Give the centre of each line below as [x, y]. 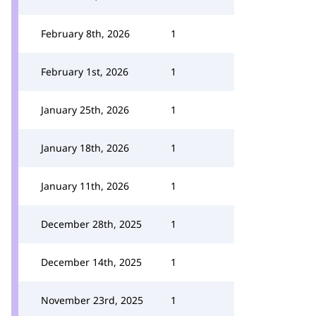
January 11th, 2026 [85, 186]
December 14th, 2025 [91, 262]
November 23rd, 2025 [92, 300]
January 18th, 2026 [85, 148]
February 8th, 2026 [85, 34]
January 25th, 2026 [85, 110]
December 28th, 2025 [91, 224]
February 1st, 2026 [85, 72]
